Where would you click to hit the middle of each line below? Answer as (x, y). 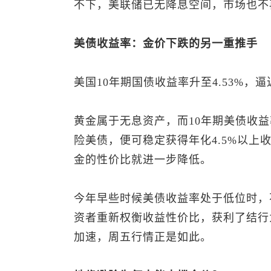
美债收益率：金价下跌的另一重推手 (166, 44)
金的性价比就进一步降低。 (143, 160)
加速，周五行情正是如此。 (143, 237)
